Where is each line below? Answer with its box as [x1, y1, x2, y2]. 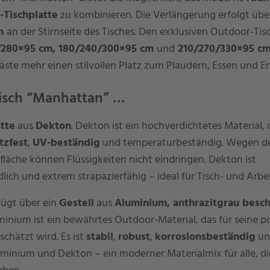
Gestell [58, 195, 94, 212]
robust [118, 228, 150, 246]
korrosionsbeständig [154, 228, 256, 246]
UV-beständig [32, 134, 100, 152]
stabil [86, 228, 113, 246]
